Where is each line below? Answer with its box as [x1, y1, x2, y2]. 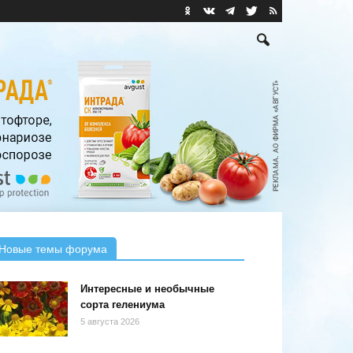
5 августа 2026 [80, 317, 139, 327]
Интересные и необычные [80, 283, 214, 295]
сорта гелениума [80, 299, 165, 311]
